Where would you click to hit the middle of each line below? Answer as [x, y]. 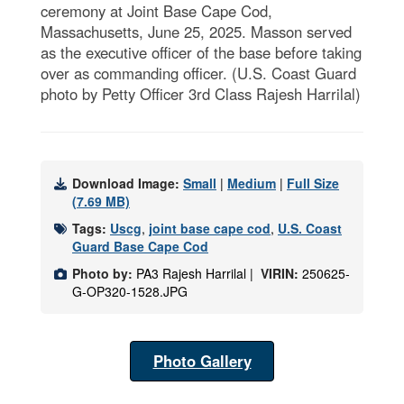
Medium [252, 184]
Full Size [313, 184]
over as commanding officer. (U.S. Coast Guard [198, 73]
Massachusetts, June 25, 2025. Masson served [196, 32]
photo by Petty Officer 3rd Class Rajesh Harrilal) [201, 94]
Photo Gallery [202, 361]
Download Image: [128, 184]
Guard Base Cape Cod [140, 247]
